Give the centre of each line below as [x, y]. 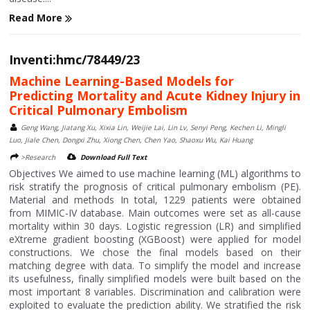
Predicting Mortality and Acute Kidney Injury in [155, 95]
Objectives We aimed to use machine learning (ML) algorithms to [155, 173]
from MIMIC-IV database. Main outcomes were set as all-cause [155, 212]
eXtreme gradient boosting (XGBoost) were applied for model [155, 239]
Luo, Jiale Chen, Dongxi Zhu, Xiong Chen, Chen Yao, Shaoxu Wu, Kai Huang [131, 139]
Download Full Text [114, 157]
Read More [37, 17]
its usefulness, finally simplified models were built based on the [155, 278]
